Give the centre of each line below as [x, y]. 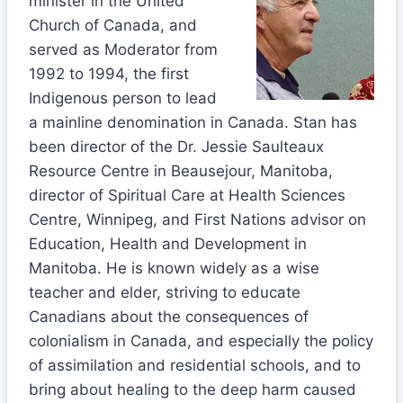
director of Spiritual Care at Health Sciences [187, 195]
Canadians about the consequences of [169, 316]
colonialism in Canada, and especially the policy [201, 340]
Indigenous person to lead [123, 98]
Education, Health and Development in [168, 243]
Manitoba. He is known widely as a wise [174, 268]
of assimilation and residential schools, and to [195, 365]
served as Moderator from [123, 49]
